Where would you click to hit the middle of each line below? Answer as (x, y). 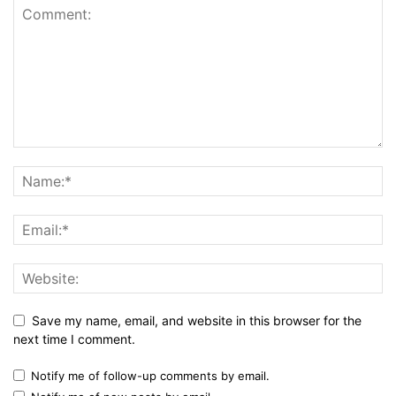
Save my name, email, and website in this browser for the (197, 321)
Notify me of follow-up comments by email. (150, 376)
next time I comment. (74, 339)
